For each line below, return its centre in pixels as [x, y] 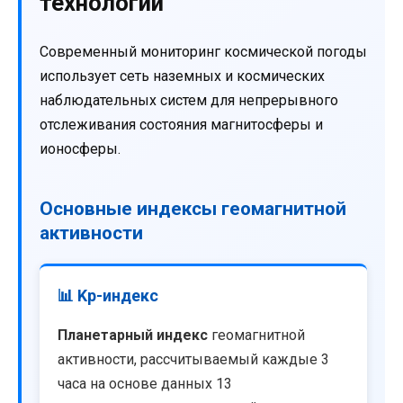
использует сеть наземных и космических [182, 76]
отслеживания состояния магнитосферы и [181, 124]
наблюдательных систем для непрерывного [189, 100]
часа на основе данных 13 [145, 383]
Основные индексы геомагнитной [193, 208]
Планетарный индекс [133, 335]
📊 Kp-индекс [108, 295]
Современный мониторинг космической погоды [203, 51]
